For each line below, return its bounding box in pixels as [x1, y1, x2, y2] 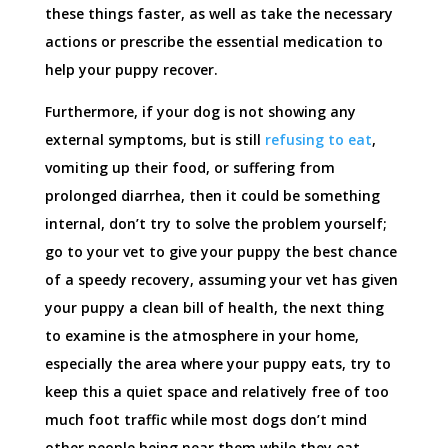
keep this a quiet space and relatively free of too [44, 382, 389, 402]
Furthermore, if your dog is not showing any [44, 102, 356, 122]
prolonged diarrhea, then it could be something [44, 186, 380, 206]
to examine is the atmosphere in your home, [44, 326, 359, 346]
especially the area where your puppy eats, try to [44, 354, 391, 374]
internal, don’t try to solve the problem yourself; [44, 214, 387, 234]
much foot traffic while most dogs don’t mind [44, 410, 367, 430]
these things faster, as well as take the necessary [44, 4, 393, 24]
